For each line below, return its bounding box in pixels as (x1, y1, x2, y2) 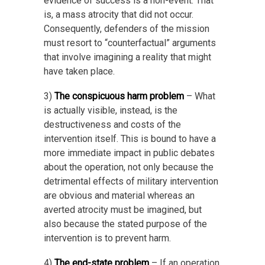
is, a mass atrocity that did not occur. (44, 8, 193, 20)
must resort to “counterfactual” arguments (44, 37, 216, 49)
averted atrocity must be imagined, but (44, 203, 202, 215)
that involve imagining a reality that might (44, 51, 211, 63)
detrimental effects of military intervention (44, 175, 218, 187)
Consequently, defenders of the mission (44, 22, 209, 34)
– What (184, 90, 215, 102)
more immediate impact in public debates (44, 147, 215, 159)
